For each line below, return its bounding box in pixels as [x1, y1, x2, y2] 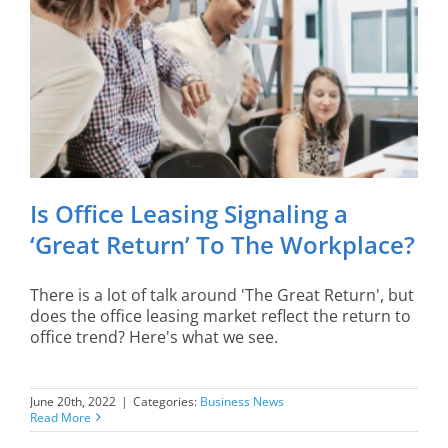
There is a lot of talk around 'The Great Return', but [30, 283, 414, 306]
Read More [30, 408, 91, 426]
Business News [200, 392, 284, 410]
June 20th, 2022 [30, 392, 116, 410]
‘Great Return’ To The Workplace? [30, 227, 415, 261]
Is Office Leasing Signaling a [30, 196, 348, 230]
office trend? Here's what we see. [30, 325, 278, 348]
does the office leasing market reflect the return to [30, 304, 411, 327]
